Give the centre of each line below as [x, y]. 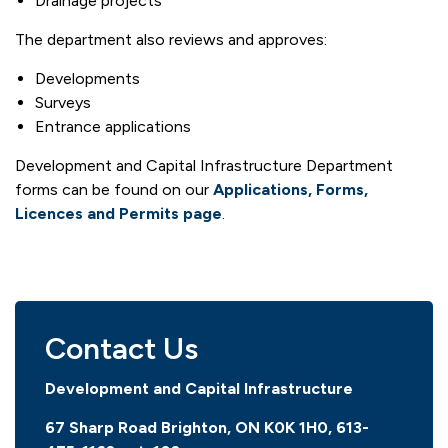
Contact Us [121, 348]
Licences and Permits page [118, 213]
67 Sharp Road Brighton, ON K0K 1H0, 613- [207, 427]
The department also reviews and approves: [171, 39]
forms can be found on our [114, 189]
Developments [89, 78]
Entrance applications [115, 126]
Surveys [63, 102]
